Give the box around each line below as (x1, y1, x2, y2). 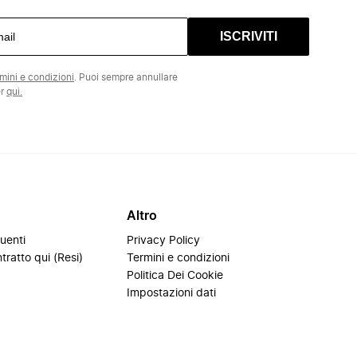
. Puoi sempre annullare (74, 73, 178, 82)
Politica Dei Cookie (127, 270, 224, 281)
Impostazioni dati (127, 288, 217, 299)
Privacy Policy (127, 235, 201, 246)
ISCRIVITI (220, 29, 277, 43)
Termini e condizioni (127, 253, 230, 264)
